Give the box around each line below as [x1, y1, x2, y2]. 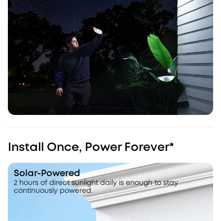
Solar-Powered [14, 170, 80, 178]
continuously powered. [14, 188, 93, 194]
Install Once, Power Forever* [8, 143, 174, 153]
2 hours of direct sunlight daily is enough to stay [14, 180, 178, 186]
